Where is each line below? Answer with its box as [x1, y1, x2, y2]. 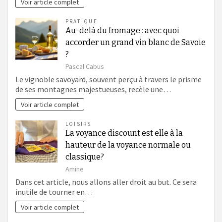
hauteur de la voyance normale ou [65, 140, 191, 150]
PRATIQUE [65, 18, 98, 25]
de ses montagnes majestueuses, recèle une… [15, 84, 171, 94]
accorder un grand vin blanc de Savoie [65, 38, 206, 48]
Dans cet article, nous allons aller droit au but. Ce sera [15, 176, 197, 187]
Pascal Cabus [65, 62, 104, 71]
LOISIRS [65, 120, 92, 128]
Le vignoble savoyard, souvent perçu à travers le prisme [15, 74, 202, 84]
